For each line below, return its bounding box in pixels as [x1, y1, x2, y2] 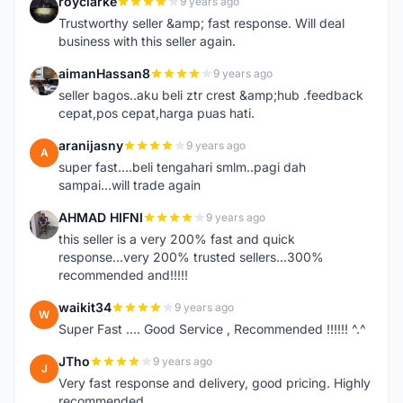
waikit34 [58, 300, 112, 315]
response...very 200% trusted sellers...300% [58, 249, 324, 264]
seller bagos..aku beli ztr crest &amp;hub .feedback [58, 87, 363, 103]
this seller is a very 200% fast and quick [58, 231, 295, 246]
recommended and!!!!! [58, 267, 188, 282]
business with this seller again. [58, 33, 236, 49]
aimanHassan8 [58, 66, 150, 81]
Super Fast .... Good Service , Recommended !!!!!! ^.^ [58, 321, 366, 336]
